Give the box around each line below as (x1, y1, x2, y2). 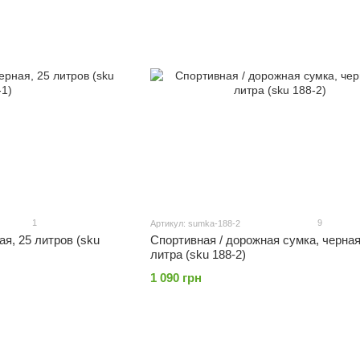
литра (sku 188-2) (149, 247, 246, 261)
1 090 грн (149, 271, 202, 284)
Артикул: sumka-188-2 (149, 219, 240, 228)
